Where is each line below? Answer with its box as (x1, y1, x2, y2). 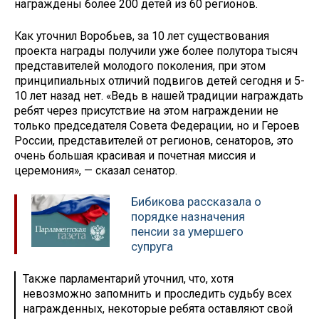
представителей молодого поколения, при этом (14, 58, 266, 73)
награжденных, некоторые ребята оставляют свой (23, 302, 293, 316)
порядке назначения (131, 209, 245, 224)
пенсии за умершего (131, 224, 244, 239)
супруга (131, 239, 173, 254)
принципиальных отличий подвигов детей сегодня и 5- (14, 73, 305, 88)
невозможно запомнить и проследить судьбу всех (23, 287, 292, 301)
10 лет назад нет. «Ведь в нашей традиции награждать (14, 88, 303, 103)
